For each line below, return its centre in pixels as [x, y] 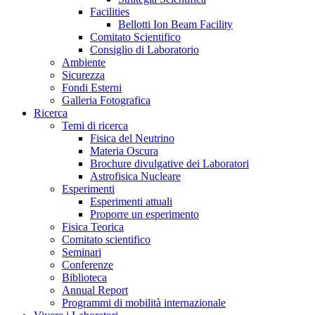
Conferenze [88, 265]
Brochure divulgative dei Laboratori [169, 164]
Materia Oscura [124, 151]
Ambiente [84, 63]
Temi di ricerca [95, 126]
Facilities [110, 12]
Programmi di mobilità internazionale [144, 303]
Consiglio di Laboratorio [144, 50]
